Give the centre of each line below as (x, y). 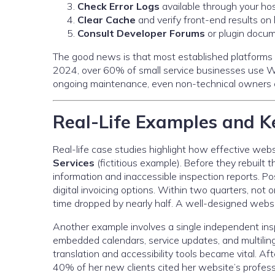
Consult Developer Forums (141, 33)
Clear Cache (107, 20)
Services (74, 163)
